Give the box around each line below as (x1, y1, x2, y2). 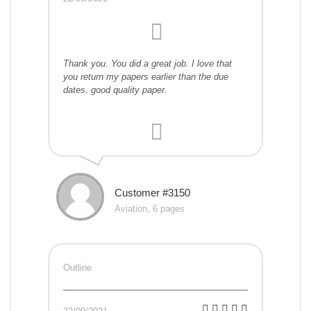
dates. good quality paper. (63, 85, 167, 96)
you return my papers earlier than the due (63, 72, 228, 83)
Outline (63, 262, 92, 274)
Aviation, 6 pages (115, 203, 185, 215)
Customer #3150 (115, 187, 190, 199)
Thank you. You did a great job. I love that (63, 58, 232, 69)
